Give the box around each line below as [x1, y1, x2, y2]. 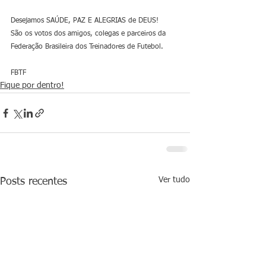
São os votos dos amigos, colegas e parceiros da [11, 30, 168, 37]
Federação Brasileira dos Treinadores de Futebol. [11, 43, 163, 50]
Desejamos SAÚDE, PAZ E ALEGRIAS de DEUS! [11, 17, 159, 24]
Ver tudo [159, 176, 190, 184]
